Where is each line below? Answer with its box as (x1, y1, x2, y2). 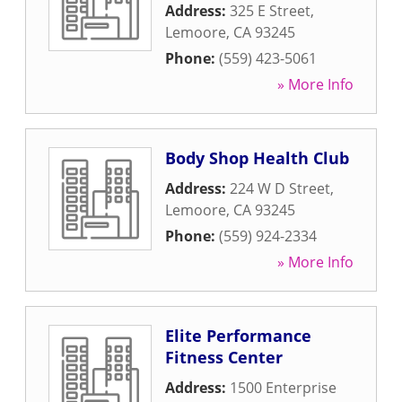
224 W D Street (230, 179, 330, 198)
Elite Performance (165, 325, 311, 346)
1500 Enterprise (230, 378, 336, 398)
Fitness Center (165, 346, 283, 368)
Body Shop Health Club (165, 147, 349, 169)
